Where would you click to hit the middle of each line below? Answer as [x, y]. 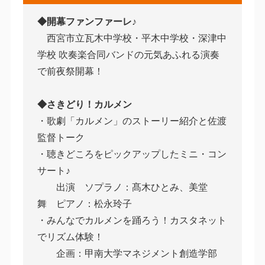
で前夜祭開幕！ [70, 71]
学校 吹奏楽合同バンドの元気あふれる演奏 [128, 54]
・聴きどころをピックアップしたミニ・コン [132, 154]
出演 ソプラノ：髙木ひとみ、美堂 [122, 187]
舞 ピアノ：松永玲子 [84, 203]
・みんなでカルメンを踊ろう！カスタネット [132, 220]
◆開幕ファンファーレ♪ [87, 21]
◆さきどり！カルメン [84, 104]
